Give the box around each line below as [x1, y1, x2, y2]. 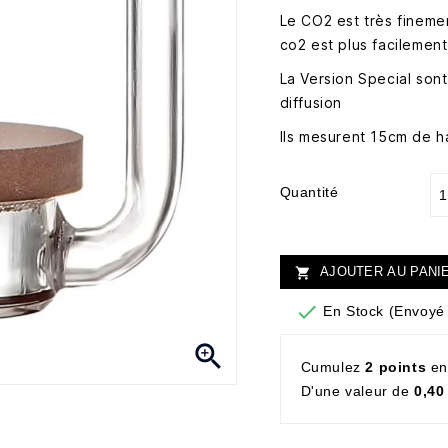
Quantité [279, 184, 339, 200]
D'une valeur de [300, 383, 415, 400]
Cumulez [300, 359, 366, 376]
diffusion [279, 94, 343, 111]
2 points [365, 359, 427, 376]
